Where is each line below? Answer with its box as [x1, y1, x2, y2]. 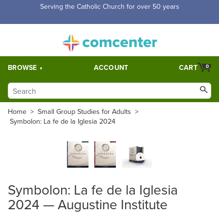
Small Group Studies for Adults [38, 106, 131, 116]
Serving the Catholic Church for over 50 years [40, 1, 179, 11]
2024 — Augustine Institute [8, 194, 168, 214]
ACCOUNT [93, 63, 129, 72]
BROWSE [8, 63, 37, 72]
